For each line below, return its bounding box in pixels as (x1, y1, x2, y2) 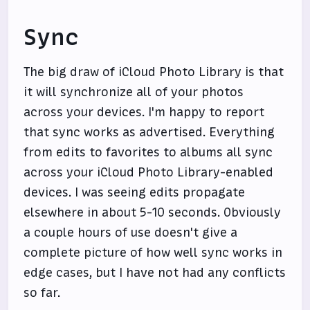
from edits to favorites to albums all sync (24, 144, 273, 161)
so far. (24, 284, 61, 301)
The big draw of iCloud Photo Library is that (24, 64, 284, 80)
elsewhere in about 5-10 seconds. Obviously (24, 204, 282, 221)
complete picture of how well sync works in (24, 244, 283, 261)
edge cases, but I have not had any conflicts (24, 264, 286, 281)
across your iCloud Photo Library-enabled (24, 164, 274, 181)
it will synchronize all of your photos (24, 84, 244, 100)
